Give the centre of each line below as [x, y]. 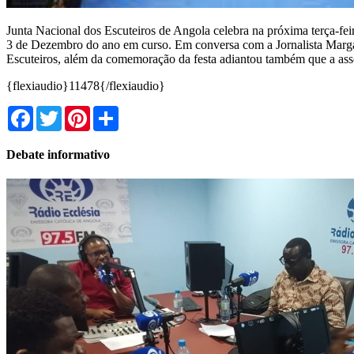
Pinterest [111, 111]
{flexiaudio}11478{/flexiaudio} [86, 85]
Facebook [58, 111]
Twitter [79, 111]
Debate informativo [58, 154]
